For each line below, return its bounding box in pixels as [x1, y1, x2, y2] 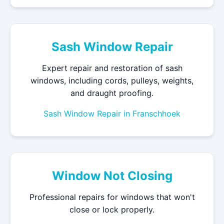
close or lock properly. [69, 204, 154, 214]
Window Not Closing [51, 168, 172, 183]
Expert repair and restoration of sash [41, 63, 182, 73]
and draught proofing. [70, 88, 153, 98]
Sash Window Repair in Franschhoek [43, 108, 180, 118]
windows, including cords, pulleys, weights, [30, 75, 193, 85]
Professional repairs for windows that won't [29, 192, 195, 202]
